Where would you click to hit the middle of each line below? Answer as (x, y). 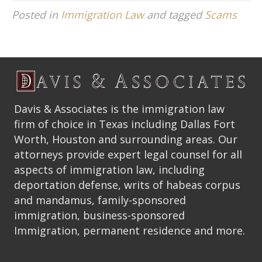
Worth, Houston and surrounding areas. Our (126, 139)
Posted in (36, 14)
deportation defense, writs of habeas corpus (127, 185)
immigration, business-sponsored (99, 215)
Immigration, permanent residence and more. (130, 230)
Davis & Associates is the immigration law (119, 108)
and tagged (174, 14)
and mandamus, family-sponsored (100, 200)
